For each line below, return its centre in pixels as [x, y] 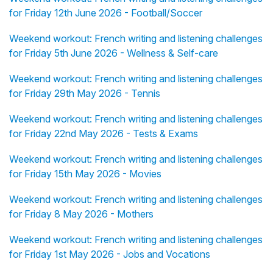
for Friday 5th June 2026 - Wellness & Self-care [114, 53]
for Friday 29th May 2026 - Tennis [85, 93]
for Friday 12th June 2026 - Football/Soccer [106, 12]
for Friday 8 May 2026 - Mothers [81, 214]
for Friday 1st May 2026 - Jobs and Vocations [110, 254]
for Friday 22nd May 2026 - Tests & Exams [104, 133]
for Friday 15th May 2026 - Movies [85, 173]
